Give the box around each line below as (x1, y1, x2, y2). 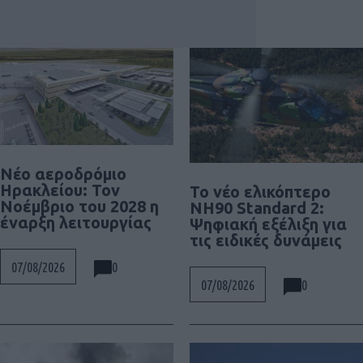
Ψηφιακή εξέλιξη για (190, 215, 347, 234)
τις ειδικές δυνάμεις (190, 231, 342, 250)
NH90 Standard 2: (190, 199, 324, 218)
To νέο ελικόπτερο (190, 182, 331, 202)
